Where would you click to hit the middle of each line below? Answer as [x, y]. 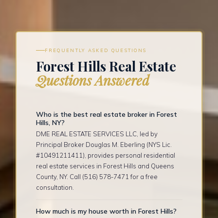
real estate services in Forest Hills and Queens [105, 166]
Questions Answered [92, 81]
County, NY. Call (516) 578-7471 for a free [97, 177]
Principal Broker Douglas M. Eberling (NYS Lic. [104, 145]
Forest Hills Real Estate [106, 66]
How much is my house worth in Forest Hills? [106, 211]
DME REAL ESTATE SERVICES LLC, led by [97, 134]
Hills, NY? [50, 122]
